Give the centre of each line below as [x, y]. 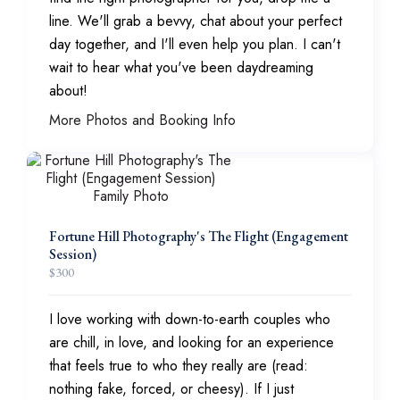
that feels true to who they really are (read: [179, 366]
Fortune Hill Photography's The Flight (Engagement [199, 236]
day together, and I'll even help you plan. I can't [195, 44]
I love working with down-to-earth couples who [190, 319]
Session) [73, 254]
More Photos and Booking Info [142, 120]
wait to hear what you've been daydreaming [181, 67]
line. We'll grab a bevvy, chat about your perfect [196, 21]
